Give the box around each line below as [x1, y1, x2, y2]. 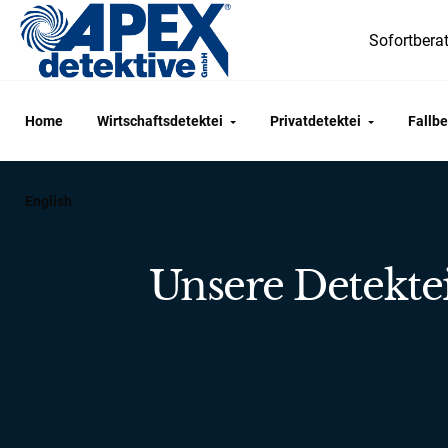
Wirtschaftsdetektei [97, 113, 223, 129]
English [25, 193, 72, 209]
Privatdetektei [270, 113, 361, 129]
